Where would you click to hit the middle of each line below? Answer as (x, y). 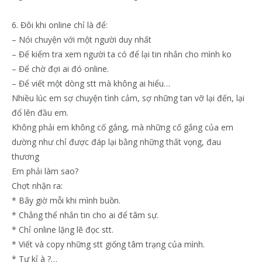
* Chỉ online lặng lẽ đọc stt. (63, 229)
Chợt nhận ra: (37, 185)
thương (25, 156)
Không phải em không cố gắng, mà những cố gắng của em (123, 127)
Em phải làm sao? (45, 171)
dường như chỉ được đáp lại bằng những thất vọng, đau (116, 142)
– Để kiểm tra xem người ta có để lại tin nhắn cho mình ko (122, 54)
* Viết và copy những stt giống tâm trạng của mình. (108, 244)
